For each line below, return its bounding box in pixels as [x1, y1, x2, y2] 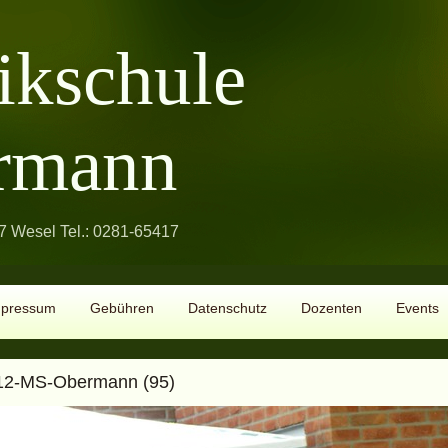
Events [395, 300, 439, 316]
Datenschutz [187, 300, 267, 316]
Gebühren [89, 300, 154, 316]
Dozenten [300, 300, 362, 316]
